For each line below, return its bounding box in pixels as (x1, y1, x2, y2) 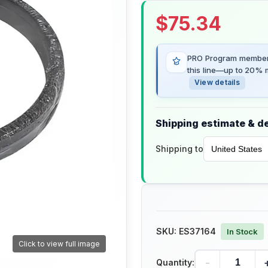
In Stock (227, 227, 258, 237)
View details (194, 78, 240, 87)
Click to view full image (19, 239, 100, 249)
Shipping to (156, 144, 203, 154)
